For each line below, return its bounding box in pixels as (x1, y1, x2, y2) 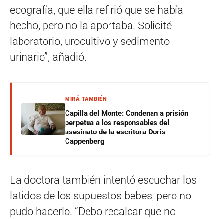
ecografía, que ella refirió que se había (10, 4, 183, 17)
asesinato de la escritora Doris (65, 128, 166, 137)
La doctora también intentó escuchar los (10, 174, 197, 187)
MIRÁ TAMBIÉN (65, 96, 107, 103)
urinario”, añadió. (10, 51, 87, 64)
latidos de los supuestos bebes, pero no (10, 190, 191, 202)
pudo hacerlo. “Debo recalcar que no (10, 205, 175, 218)
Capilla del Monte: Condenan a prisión (65, 109, 188, 118)
